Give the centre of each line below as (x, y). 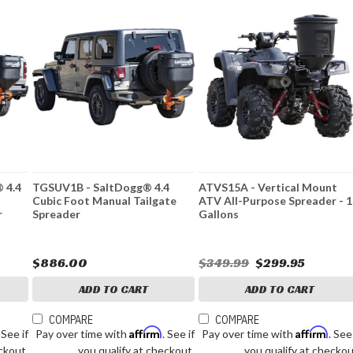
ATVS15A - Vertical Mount (268, 188)
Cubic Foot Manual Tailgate (105, 201)
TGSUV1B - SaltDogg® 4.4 (101, 188)
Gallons (219, 214)
